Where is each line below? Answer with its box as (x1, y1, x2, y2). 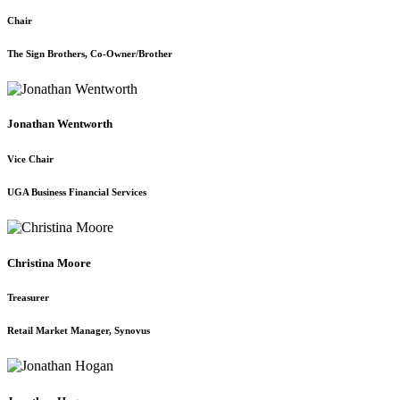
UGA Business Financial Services (7, 187, 146, 198)
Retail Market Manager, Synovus (7, 325, 150, 337)
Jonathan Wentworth (7, 117, 112, 131)
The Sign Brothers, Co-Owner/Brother (7, 48, 172, 60)
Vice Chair (7, 154, 54, 165)
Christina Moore (7, 255, 91, 270)
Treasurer (7, 292, 49, 304)
